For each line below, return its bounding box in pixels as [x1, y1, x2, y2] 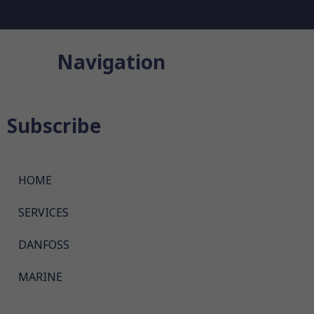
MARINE [18, 266, 62, 288]
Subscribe [7, 107, 101, 145]
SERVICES [18, 201, 69, 224]
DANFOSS [18, 233, 69, 256]
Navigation [57, 43, 165, 81]
